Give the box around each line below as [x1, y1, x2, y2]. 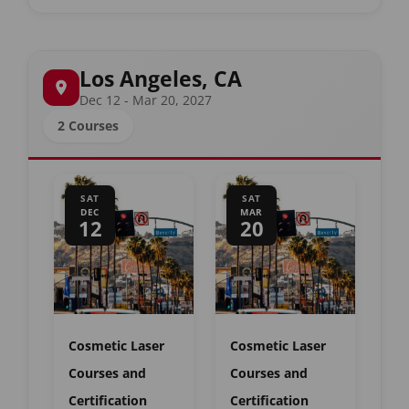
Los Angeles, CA [79, 63, 242, 93]
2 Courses [58, 116, 119, 134]
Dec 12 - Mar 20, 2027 [79, 90, 212, 109]
